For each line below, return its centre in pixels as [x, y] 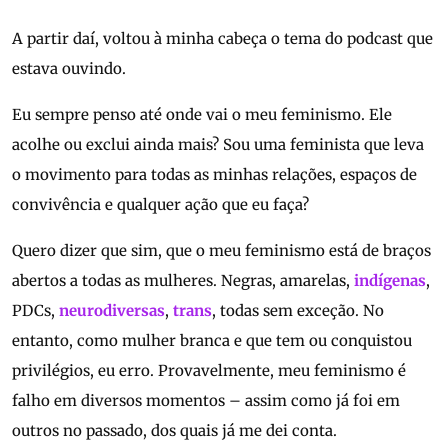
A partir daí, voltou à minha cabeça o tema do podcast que [222, 39]
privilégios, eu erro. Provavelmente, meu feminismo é [209, 371]
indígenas [390, 281]
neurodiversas [112, 311]
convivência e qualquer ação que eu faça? [160, 205]
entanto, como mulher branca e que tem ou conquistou [212, 341]
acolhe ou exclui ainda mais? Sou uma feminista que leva [218, 145]
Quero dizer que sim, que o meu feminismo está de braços [221, 251]
